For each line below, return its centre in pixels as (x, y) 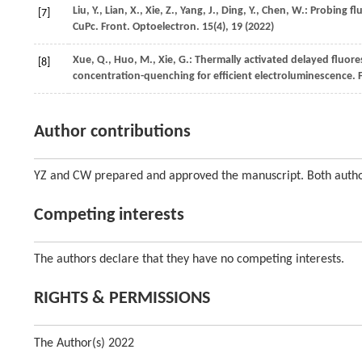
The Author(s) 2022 (84, 343)
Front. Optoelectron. (150, 27)
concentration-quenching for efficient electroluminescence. (215, 76)
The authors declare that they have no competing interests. (189, 259)
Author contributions (112, 132)
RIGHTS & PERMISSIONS (122, 299)
